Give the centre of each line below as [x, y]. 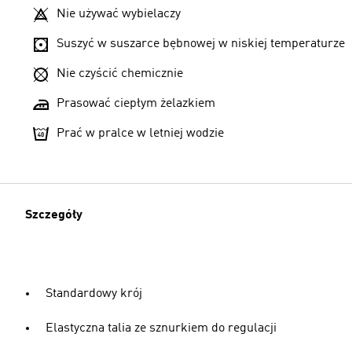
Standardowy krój [94, 293]
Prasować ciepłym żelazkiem [136, 103]
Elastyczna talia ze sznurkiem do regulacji [161, 328]
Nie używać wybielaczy [119, 14]
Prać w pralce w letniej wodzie [140, 133]
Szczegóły [54, 215]
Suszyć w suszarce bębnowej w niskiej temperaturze [201, 44]
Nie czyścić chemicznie [120, 73]
